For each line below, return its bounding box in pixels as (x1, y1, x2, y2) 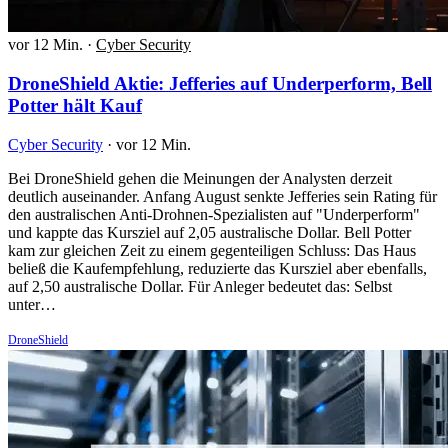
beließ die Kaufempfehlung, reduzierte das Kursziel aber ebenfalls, (8, 259, 427, 277)
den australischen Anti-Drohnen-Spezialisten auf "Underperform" (8, 205, 420, 223)
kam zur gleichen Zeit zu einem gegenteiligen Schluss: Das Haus (8, 241, 416, 259)
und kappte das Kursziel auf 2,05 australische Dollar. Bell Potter (8, 223, 411, 241)
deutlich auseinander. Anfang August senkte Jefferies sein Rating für (8, 187, 437, 205)
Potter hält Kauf (8, 94, 142, 116)
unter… (8, 295, 56, 313)
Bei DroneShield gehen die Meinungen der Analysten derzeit (8, 169, 392, 187)
